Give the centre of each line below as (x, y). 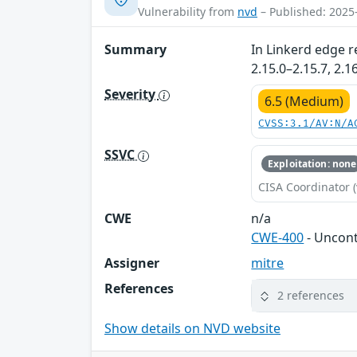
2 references (311, 296)
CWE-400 (278, 237)
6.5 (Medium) (304, 102)
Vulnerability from (188, 12)
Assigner (132, 263)
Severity (131, 94)
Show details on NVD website (192, 328)
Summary (135, 50)
